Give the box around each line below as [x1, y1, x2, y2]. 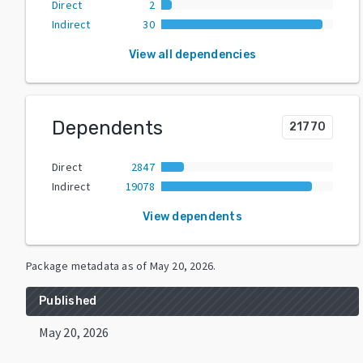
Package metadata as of [26, 258, 147, 273]
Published [39, 293, 97, 308]
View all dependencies [128, 47, 257, 62]
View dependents [143, 209, 242, 224]
